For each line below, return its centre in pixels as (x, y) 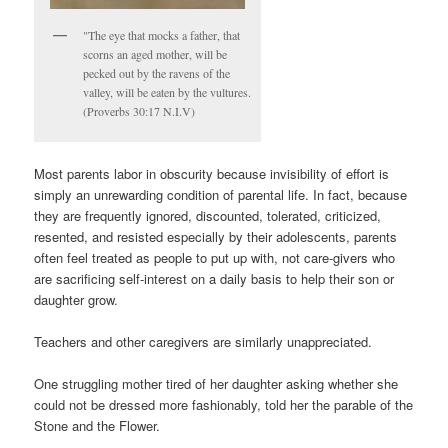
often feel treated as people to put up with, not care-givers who (215, 258)
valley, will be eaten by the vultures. (167, 91)
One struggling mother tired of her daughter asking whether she (216, 384)
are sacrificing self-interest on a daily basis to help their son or (214, 279)
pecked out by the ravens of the (157, 72)
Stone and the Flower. (97, 426)
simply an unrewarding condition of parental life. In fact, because (221, 195)
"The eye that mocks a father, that (162, 34)
